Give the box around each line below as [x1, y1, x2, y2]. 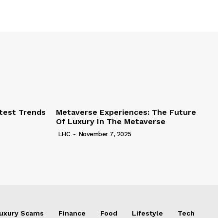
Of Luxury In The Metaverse [56, 116, 165, 126]
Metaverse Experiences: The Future [56, 107, 196, 117]
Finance [58, 209, 86, 217]
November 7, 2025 [78, 130, 131, 138]
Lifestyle [132, 209, 163, 217]
